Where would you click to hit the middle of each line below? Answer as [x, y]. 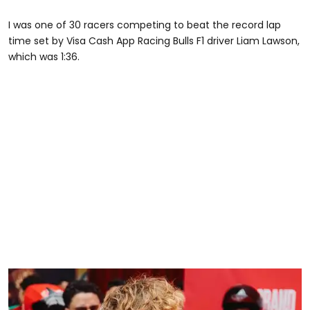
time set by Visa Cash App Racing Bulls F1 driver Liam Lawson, [154, 41]
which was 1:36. [44, 57]
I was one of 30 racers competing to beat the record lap [145, 25]
